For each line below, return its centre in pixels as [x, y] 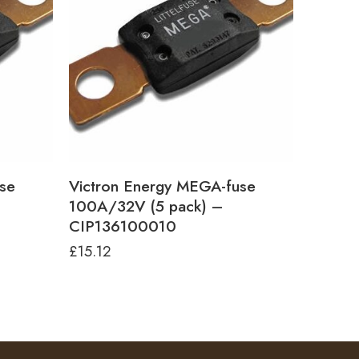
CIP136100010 [123, 226]
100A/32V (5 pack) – [146, 206]
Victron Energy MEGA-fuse [162, 186]
